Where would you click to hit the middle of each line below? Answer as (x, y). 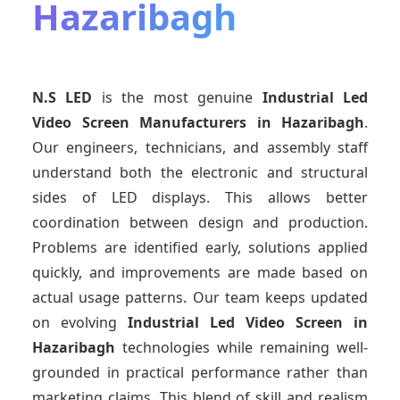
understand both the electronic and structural (200, 173)
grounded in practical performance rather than (200, 373)
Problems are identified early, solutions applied (200, 248)
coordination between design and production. (200, 223)
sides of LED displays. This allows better (200, 198)
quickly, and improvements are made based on (200, 273)
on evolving (80, 323)
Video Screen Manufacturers (139, 123)
